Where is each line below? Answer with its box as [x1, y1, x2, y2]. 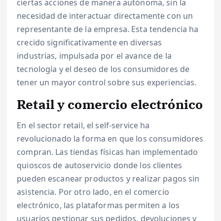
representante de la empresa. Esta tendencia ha [17, 24, 199, 35]
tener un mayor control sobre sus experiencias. [17, 77, 197, 88]
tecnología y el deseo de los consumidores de [17, 64, 190, 75]
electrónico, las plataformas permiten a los [17, 199, 180, 211]
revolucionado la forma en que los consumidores [17, 133, 204, 144]
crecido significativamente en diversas [17, 37, 162, 48]
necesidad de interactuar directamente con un [17, 10, 193, 22]
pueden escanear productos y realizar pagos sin [17, 173, 200, 184]
